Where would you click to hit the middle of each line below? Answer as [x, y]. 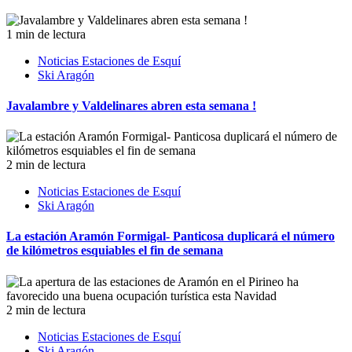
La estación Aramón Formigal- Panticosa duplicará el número [170, 236]
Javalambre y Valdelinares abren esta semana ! [131, 105]
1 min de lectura [46, 34]
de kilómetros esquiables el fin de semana [115, 251]
